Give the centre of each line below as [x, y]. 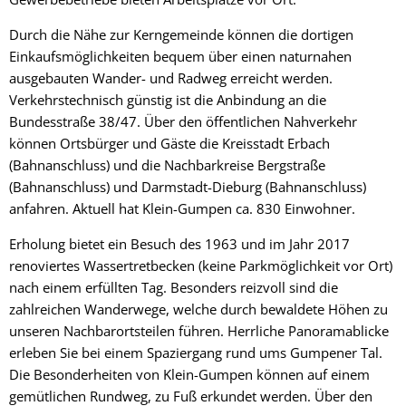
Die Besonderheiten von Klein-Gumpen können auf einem [189, 374]
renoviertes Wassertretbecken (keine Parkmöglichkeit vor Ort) [201, 265]
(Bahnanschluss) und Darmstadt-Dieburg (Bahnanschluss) [188, 186]
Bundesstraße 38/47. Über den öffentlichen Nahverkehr [183, 121]
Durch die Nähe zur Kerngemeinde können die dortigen [181, 34]
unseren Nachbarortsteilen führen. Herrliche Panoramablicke [199, 330]
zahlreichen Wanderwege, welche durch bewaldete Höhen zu [198, 309]
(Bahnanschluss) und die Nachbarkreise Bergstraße [167, 164]
